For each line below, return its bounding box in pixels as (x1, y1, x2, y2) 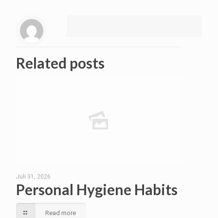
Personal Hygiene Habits (16, 180, 181, 198)
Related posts (16, 54, 105, 72)
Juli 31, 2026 (16, 173, 51, 180)
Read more (45, 209, 76, 217)
